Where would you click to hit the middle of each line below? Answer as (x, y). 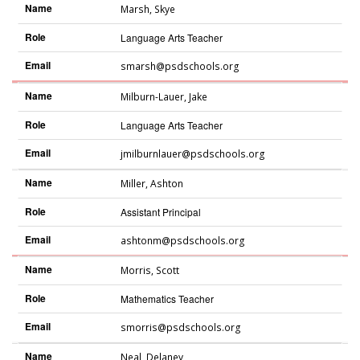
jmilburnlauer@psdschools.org (192, 153)
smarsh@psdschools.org (180, 67)
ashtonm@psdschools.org (182, 240)
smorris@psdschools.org (180, 327)
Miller (133, 183)
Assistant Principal (160, 211)
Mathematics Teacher (167, 299)
